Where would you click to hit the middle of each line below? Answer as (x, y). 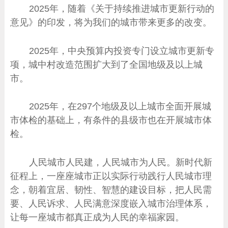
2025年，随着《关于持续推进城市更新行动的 (121, 9)
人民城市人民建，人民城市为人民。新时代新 (120, 162)
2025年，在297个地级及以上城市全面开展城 (120, 106)
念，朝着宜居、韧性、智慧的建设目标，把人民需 (111, 189)
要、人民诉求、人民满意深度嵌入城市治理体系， (111, 203)
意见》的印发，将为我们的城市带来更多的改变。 (111, 22)
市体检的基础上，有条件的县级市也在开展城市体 (111, 120)
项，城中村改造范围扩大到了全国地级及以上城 (107, 64)
